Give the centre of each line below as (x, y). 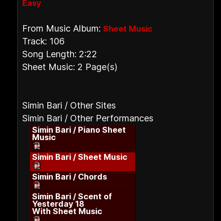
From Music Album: (63, 28)
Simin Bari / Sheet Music (80, 157)
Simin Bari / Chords (70, 177)
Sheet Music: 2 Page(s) (70, 67)
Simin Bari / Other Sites (69, 105)
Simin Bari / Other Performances (88, 118)
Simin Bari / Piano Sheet (79, 130)
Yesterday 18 (58, 204)
